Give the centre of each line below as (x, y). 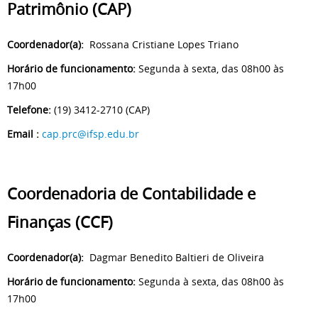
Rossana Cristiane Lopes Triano (161, 45)
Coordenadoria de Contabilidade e (131, 194)
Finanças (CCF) (60, 223)
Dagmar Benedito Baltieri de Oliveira (174, 257)
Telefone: (31, 110)
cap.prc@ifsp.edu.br (91, 134)
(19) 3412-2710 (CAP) (102, 110)
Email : (23, 134)
